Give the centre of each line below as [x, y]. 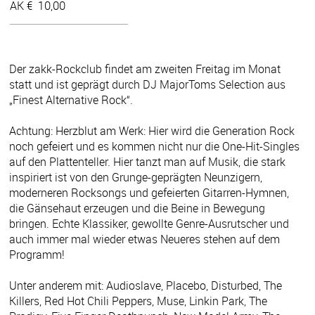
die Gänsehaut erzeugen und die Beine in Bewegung [137, 208]
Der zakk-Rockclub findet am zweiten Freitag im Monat [145, 69]
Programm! [37, 254]
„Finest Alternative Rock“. [71, 99]
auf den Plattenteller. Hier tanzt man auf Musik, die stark [147, 161]
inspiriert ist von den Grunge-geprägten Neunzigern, [136, 177]
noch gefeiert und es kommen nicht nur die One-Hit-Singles [154, 146]
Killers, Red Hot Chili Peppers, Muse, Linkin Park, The [138, 301]
